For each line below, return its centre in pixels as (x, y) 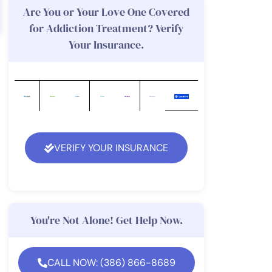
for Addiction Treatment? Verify (106, 28)
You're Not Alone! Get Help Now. (106, 220)
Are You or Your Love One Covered (106, 12)
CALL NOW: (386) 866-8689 (111, 263)
